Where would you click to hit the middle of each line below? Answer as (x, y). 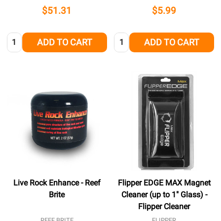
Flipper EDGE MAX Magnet (164, 183)
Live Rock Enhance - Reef (57, 183)
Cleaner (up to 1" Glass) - (164, 195)
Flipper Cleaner (164, 207)
